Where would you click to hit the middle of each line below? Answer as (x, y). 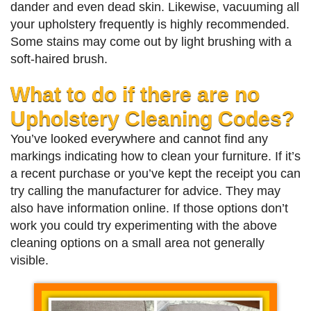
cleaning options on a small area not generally (137, 243)
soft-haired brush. (59, 59)
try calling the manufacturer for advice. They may (145, 191)
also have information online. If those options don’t (149, 209)
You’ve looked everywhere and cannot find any (139, 139)
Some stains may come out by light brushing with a (151, 42)
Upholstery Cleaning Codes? (152, 118)
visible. (30, 261)
